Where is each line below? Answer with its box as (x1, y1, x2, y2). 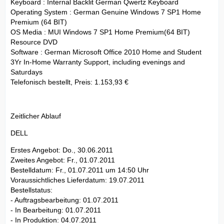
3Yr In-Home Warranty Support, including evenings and (10, 57, 185, 66)
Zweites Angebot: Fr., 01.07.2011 (10, 155, 115, 164)
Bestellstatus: (10, 185, 52, 194)
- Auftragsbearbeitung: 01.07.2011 (10, 195, 118, 204)
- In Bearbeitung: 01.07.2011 (10, 205, 101, 214)
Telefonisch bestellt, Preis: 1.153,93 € (10, 77, 128, 86)
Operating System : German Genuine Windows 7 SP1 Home (10, 7, 201, 16)
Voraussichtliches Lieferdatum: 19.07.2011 (10, 175, 144, 184)
